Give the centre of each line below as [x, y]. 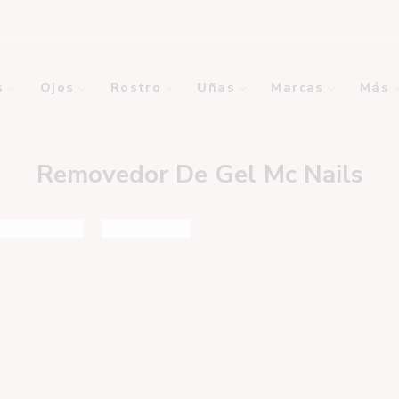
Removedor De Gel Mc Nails [199, 175]
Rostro [136, 87]
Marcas [297, 87]
